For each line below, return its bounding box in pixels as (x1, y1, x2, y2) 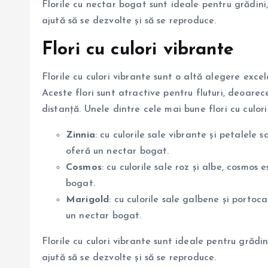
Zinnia (66, 130, 95, 140)
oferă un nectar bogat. (66, 146, 169, 156)
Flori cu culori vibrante (42, 40, 234, 59)
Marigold (66, 194, 109, 205)
